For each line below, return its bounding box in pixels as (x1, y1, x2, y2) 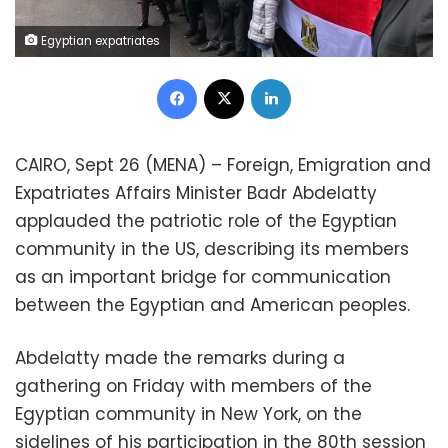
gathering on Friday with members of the (15, 373, 372, 398)
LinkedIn (290, 67, 342, 87)
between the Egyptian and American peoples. (15, 292, 410, 317)
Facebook (196, 67, 262, 87)
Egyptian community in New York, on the (15, 401, 362, 426)
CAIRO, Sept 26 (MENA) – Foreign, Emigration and (15, 152, 431, 177)
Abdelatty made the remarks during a (15, 345, 345, 370)
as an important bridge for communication (15, 264, 391, 289)
